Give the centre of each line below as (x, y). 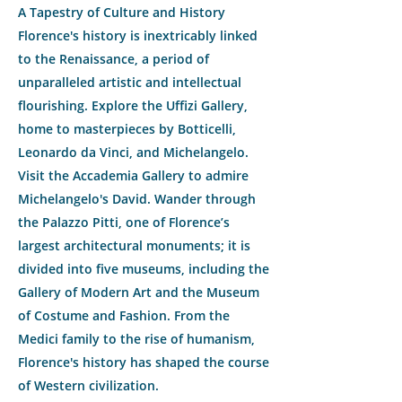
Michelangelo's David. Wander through (137, 199)
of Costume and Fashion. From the (124, 315)
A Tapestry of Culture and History (122, 12)
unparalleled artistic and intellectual (130, 82)
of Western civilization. (88, 385)
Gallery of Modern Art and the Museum (139, 292)
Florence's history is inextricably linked (138, 35)
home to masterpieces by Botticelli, (127, 129)
